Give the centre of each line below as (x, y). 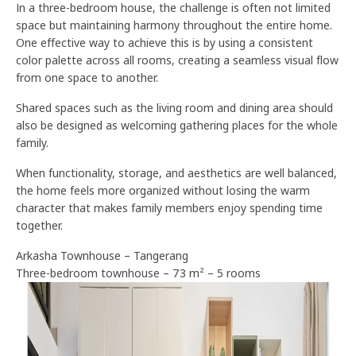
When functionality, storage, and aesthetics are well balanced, (176, 173)
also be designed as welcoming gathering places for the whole (177, 125)
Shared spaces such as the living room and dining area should (174, 108)
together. (39, 225)
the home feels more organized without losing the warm (163, 190)
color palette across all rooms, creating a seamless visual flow (177, 60)
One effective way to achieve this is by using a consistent (164, 43)
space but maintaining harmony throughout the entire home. (174, 25)
